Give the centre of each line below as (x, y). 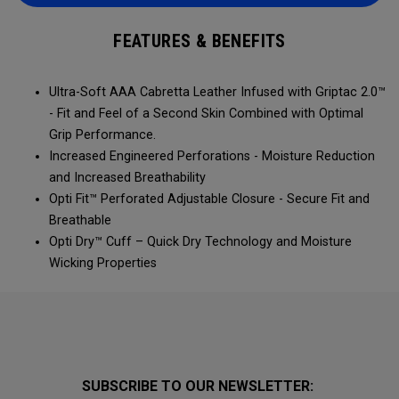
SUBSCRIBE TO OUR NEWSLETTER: (199, 386)
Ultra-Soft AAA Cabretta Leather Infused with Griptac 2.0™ (217, 92)
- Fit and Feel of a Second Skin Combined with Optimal (206, 114)
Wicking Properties (103, 263)
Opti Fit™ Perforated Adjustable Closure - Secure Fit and (209, 199)
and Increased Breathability (127, 178)
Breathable (80, 220)
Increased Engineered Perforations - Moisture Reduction (212, 156)
